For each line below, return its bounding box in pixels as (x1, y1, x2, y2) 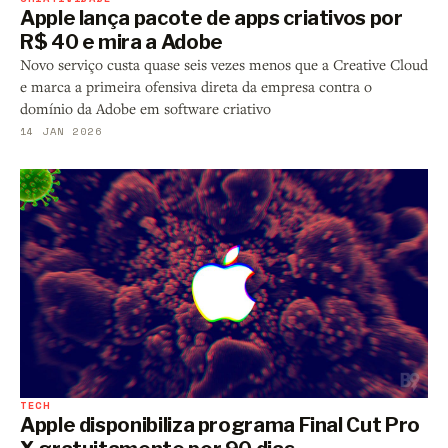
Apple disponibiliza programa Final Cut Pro (20, 413, 420, 438)
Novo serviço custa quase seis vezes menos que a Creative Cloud (20, 54, 428, 74)
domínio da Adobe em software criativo (20, 98, 271, 118)
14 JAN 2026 (20, 122, 103, 139)
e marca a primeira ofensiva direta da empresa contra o (20, 76, 372, 96)
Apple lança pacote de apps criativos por (20, 5, 403, 30)
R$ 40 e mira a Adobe (20, 29, 223, 54)
